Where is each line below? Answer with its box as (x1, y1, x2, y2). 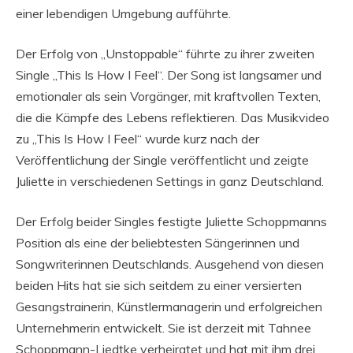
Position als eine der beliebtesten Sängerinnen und (16, 234, 299, 251)
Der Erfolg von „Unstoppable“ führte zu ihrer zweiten (16, 45, 314, 61)
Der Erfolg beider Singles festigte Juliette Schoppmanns (16, 213, 327, 229)
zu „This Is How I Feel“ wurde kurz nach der (16, 130, 259, 147)
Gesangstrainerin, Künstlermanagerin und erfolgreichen (16, 298, 322, 314)
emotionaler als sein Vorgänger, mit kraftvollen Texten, (16, 87, 321, 104)
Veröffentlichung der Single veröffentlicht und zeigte (16, 151, 309, 168)
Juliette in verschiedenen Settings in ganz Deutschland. (16, 173, 324, 189)
